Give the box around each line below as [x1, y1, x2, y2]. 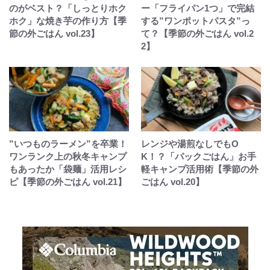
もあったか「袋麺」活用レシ [9, 164, 127, 174]
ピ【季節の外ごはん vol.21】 [9, 177, 127, 187]
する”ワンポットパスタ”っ [141, 16, 250, 26]
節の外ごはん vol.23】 [9, 28, 99, 39]
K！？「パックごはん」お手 [141, 151, 256, 162]
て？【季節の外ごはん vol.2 [141, 28, 254, 39]
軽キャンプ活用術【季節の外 [141, 164, 259, 174]
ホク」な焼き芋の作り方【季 [9, 16, 127, 26]
